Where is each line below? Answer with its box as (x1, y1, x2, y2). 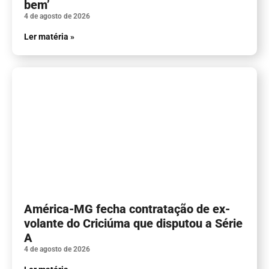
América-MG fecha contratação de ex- (24, 201, 230, 216)
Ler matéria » (24, 31, 74, 41)
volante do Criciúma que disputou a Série (24, 216, 243, 231)
